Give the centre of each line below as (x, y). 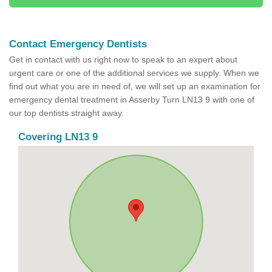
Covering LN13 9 (58, 137)
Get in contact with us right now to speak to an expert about (123, 60)
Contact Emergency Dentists (78, 44)
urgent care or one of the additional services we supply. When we (134, 73)
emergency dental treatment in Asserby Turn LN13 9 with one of (132, 100)
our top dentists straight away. (66, 113)
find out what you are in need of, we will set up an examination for (135, 87)
